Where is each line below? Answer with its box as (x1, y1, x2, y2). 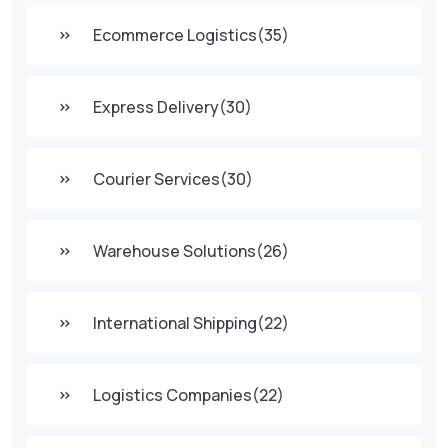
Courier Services (93, 167, 220, 190)
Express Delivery (93, 95, 219, 118)
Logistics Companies (93, 383, 252, 406)
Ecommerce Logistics (93, 23, 257, 46)
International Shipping (93, 311, 257, 334)
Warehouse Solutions (93, 239, 256, 262)
